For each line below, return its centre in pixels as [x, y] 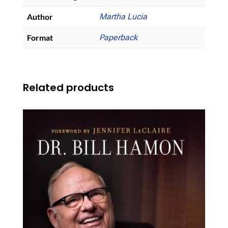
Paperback [118, 37]
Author [40, 16]
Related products [68, 87]
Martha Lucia [123, 16]
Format [40, 37]
